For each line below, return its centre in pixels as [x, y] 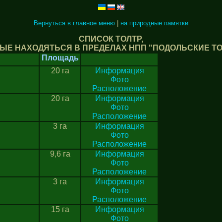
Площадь [60, 58]
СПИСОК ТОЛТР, [111, 39]
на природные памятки [154, 23]
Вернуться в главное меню [74, 23]
